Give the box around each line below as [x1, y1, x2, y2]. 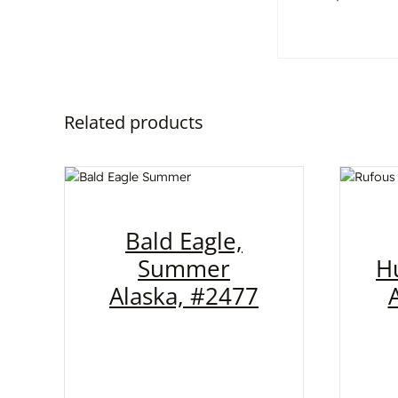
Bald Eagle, [125, 224, 243, 257]
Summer [138, 251, 230, 284]
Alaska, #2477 [109, 279, 259, 312]
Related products [64, 109, 203, 134]
